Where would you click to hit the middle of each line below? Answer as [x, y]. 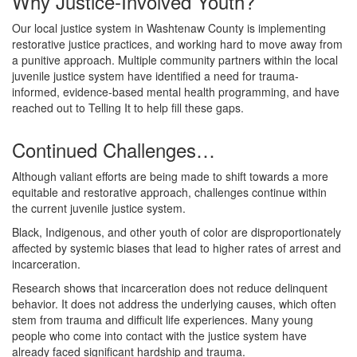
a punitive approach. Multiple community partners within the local [175, 60]
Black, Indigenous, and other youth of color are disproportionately [177, 232]
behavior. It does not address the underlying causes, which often [174, 304]
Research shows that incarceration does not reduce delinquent [170, 288]
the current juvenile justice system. [99, 208]
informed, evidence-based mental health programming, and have [176, 92]
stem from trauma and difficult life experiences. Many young [163, 320]
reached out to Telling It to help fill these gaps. [128, 108]
